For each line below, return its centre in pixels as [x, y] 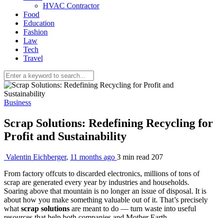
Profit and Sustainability [67, 136]
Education [39, 23]
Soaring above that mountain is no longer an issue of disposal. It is [105, 191]
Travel [33, 58]
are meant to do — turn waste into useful [133, 208]
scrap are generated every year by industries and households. [97, 182]
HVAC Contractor [71, 6]
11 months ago [93, 157]
